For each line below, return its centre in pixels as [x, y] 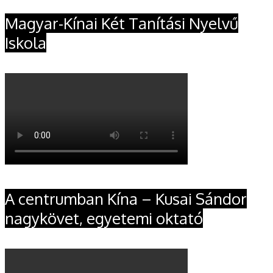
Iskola [26, 43]
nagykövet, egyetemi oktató [104, 218]
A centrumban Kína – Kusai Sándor [126, 199]
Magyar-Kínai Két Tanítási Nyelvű [122, 23]
